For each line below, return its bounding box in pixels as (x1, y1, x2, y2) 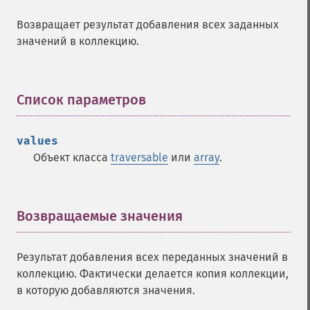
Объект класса (33, 151, 111, 164)
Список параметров (17, 91, 146, 108)
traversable (111, 151, 168, 164)
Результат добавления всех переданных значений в (17, 250, 288, 264)
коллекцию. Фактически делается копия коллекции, (17, 267, 289, 280)
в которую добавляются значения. (17, 284, 195, 297)
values (17, 134, 58, 147)
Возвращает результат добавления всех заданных (17, 18, 279, 31)
